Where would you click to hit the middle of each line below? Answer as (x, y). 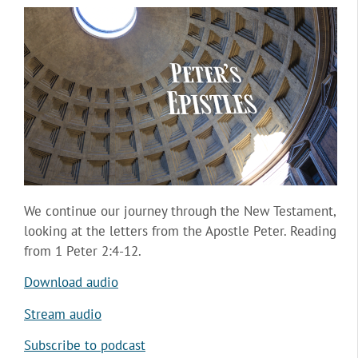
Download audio (71, 282)
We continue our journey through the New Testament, (180, 211)
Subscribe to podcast (85, 345)
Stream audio (63, 314)
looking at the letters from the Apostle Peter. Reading (180, 231)
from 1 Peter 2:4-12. (83, 251)
